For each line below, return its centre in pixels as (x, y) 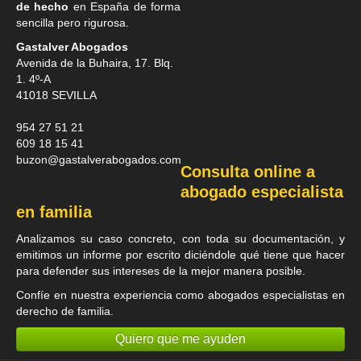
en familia (54, 212)
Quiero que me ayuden (180, 339)
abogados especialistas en (277, 295)
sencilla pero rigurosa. (73, 23)
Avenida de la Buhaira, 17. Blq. (95, 63)
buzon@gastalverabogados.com (99, 160)
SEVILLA (74, 95)
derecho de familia (63, 311)
